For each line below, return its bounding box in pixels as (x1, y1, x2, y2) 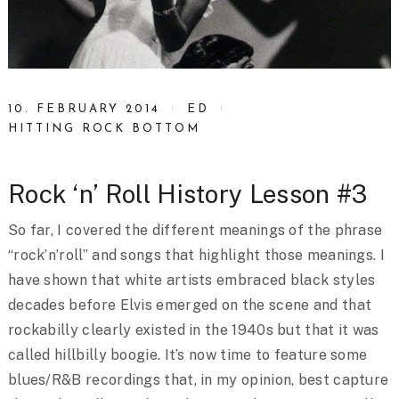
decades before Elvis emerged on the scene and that (7, 297, 372, 314)
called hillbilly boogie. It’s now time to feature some (7, 346, 368, 364)
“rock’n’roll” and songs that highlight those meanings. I (7, 247, 385, 265)
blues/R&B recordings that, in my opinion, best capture (7, 371, 389, 389)
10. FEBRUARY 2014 (7, 103, 161, 116)
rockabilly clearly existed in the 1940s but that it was (7, 322, 379, 339)
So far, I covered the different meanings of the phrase (7, 222, 383, 240)
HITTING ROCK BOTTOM (7, 123, 201, 135)
